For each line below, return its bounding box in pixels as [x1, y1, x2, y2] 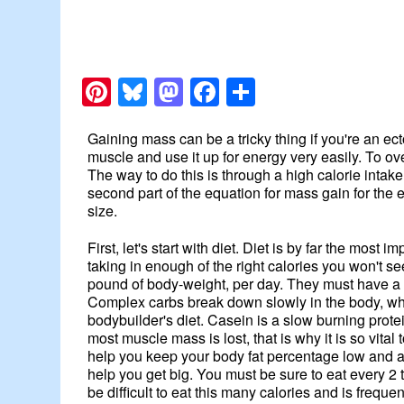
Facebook [219, 71, 347, 114]
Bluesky [147, 71, 249, 114]
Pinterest [111, 71, 226, 114]
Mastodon [183, 71, 312, 114]
